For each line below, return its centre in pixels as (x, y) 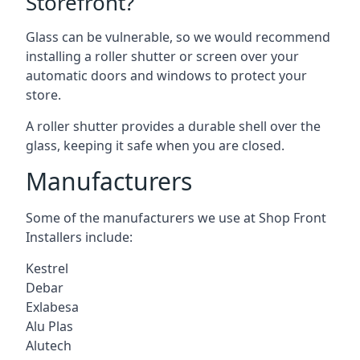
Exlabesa (52, 307)
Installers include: (79, 237)
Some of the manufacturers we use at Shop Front (176, 217)
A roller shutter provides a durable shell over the (173, 126)
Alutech (49, 345)
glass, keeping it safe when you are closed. (155, 145)
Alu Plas (49, 326)
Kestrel (47, 268)
